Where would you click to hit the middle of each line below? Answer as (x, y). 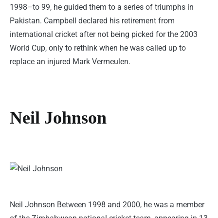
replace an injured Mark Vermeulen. (70, 62)
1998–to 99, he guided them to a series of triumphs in (102, 7)
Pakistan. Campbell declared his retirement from (92, 21)
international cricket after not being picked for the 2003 (104, 35)
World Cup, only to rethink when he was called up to (98, 48)
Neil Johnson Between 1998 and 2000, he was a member (107, 205)
